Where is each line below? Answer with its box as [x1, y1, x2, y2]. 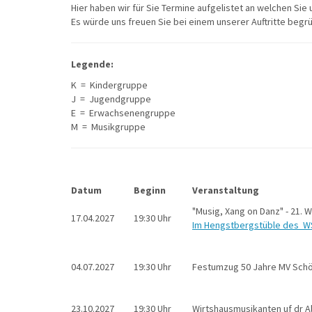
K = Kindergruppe [71, 79, 148, 91]
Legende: [71, 58, 114, 70]
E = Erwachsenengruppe [71, 107, 175, 119]
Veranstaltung [192, 184, 259, 196]
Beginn [134, 184, 174, 196]
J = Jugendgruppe [71, 93, 151, 105]
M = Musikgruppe [71, 120, 146, 133]
